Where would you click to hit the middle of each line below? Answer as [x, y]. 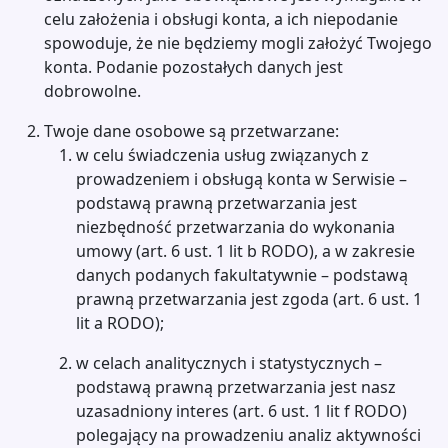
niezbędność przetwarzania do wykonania [235, 227]
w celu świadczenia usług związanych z [222, 155]
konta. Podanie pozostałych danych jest [193, 67]
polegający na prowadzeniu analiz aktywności [248, 435]
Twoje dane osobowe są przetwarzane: [191, 131]
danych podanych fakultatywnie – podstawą [242, 275]
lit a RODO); [120, 323]
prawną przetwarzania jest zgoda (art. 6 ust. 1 [249, 299]
